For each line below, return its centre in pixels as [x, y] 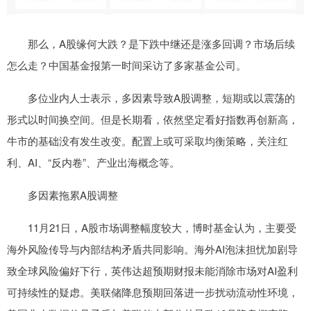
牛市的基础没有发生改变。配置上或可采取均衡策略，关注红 [148, 140]
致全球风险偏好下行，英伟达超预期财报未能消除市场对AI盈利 [152, 270]
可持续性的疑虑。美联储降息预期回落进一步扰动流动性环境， [153, 292]
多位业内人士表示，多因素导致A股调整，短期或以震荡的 [151, 97]
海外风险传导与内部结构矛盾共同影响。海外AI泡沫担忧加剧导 [152, 249]
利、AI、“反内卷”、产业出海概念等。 [93, 162]
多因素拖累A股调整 [62, 194]
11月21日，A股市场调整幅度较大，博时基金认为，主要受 [152, 227]
